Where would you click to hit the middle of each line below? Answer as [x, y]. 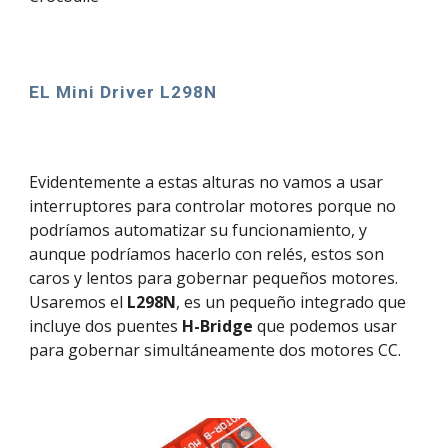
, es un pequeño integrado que [291, 302]
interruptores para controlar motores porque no [213, 206]
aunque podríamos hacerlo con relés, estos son [207, 254]
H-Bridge [218, 326]
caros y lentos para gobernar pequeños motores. [214, 278]
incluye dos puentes [106, 326]
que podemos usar [325, 326]
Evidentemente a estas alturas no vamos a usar [206, 182]
